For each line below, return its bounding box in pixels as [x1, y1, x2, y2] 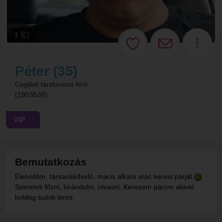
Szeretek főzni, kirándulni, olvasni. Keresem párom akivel [15, 183, 194, 191]
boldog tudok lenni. [15, 193, 74, 201]
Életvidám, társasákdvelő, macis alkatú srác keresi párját [15, 172, 194, 180]
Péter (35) [15, 63, 78, 79]
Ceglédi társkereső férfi [15, 80, 88, 88]
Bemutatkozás [15, 156, 87, 167]
